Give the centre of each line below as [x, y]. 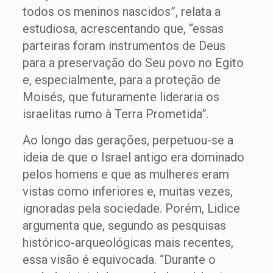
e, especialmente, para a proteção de [121, 80]
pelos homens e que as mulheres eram [126, 174]
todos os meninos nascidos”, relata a [121, 12]
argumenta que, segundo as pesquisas [124, 225]
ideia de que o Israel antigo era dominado [133, 157]
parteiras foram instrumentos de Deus [124, 46]
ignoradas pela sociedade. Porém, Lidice [131, 208]
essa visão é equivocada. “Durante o [119, 260]
